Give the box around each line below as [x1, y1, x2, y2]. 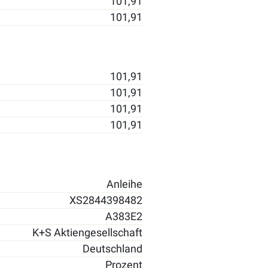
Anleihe [106, 178, 142, 190]
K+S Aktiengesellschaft [32, 226, 142, 239]
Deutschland [83, 242, 142, 255]
